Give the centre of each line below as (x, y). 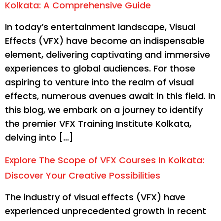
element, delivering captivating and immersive (108, 55)
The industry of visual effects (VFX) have (95, 197)
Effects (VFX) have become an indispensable (105, 41)
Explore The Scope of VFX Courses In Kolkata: (105, 160)
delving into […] (39, 138)
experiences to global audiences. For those (100, 69)
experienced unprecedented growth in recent (106, 211)
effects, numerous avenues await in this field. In (110, 96)
